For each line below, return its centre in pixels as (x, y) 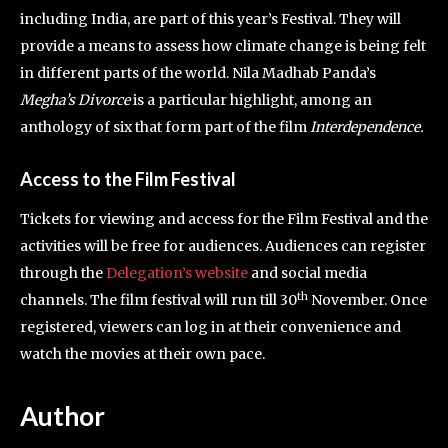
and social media (307, 272)
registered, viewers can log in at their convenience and (210, 326)
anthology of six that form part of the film (165, 126)
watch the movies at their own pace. (142, 353)
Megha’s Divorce (75, 99)
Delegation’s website (177, 272)
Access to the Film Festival (128, 178)
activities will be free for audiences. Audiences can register (223, 245)
